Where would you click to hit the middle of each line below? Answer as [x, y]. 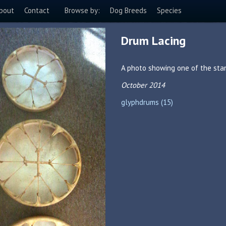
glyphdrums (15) [147, 102]
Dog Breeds [128, 10]
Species [169, 10]
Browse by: [82, 10]
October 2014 [143, 85]
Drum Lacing [153, 41]
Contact [37, 10]
